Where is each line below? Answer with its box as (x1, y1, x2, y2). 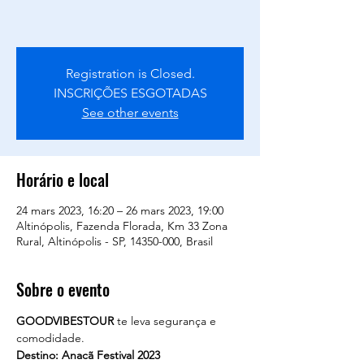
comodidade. (16, 331, 88, 345)
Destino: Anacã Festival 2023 (16, 348, 160, 362)
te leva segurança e (114, 314, 219, 328)
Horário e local (16, 167, 109, 192)
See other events (81, 105, 179, 120)
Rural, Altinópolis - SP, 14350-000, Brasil (16, 234, 213, 249)
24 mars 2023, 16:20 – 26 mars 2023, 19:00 (16, 203, 223, 218)
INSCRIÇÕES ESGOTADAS (53, 85, 207, 101)
